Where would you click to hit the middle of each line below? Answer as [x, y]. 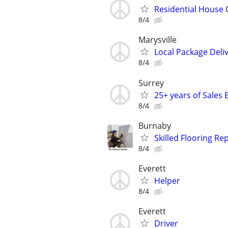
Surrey [151, 83]
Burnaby [155, 125]
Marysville [158, 40]
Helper [167, 180]
